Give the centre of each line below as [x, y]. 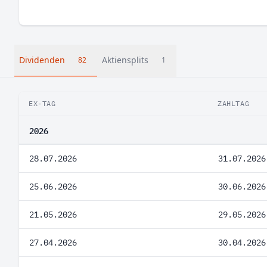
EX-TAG [42, 103]
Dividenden [42, 60]
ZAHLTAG [234, 103]
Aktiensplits [125, 60]
